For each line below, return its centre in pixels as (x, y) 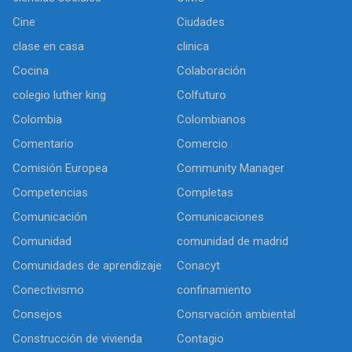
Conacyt (198, 265)
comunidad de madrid (233, 241)
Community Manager (231, 168)
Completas (205, 192)
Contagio (200, 338)
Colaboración (211, 70)
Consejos (37, 314)
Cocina (31, 70)
